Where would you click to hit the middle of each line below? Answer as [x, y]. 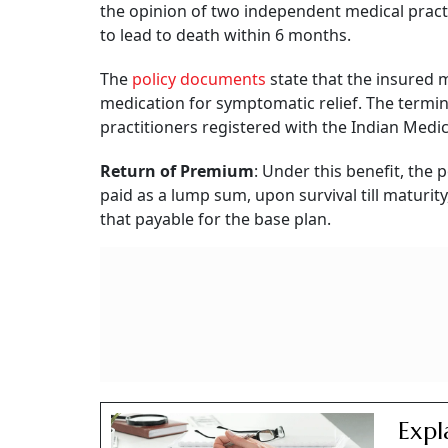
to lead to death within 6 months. [225, 35]
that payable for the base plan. [215, 219]
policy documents [199, 79]
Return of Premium [177, 171]
